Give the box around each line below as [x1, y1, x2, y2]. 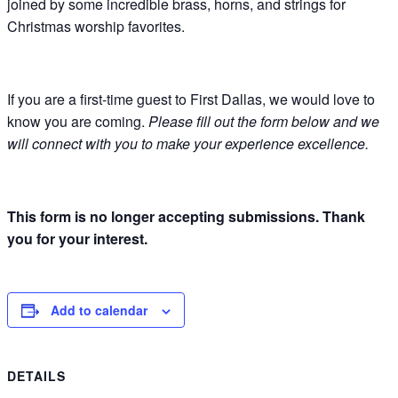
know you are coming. [7, 111, 148, 132]
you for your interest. [7, 228, 147, 250]
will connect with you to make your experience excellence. [7, 133, 369, 155]
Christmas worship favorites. [7, 16, 185, 37]
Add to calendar [51, 301, 147, 320]
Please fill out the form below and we [148, 111, 379, 132]
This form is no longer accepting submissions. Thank [7, 206, 365, 227]
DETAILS [7, 366, 66, 385]
